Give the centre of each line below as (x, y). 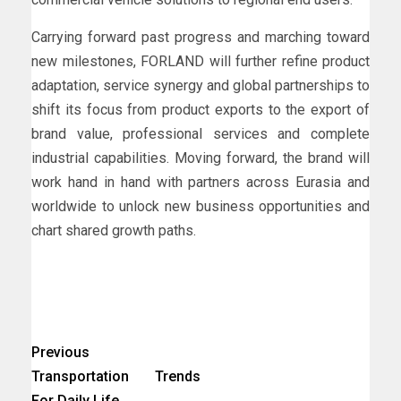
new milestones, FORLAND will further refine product (200, 61)
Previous (60, 352)
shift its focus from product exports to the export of (200, 109)
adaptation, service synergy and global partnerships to (200, 85)
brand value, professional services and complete (200, 133)
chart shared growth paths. (114, 230)
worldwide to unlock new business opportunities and (200, 206)
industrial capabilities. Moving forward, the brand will (200, 158)
